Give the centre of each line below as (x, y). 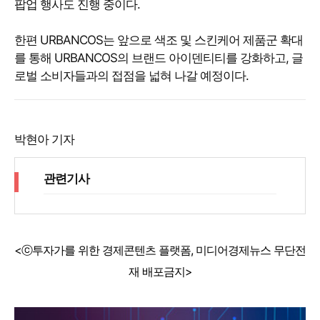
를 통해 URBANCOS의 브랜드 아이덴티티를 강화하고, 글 (159, 57)
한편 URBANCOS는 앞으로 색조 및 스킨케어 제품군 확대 (159, 40)
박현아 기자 (44, 139)
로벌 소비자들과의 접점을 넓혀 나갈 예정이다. (131, 75)
